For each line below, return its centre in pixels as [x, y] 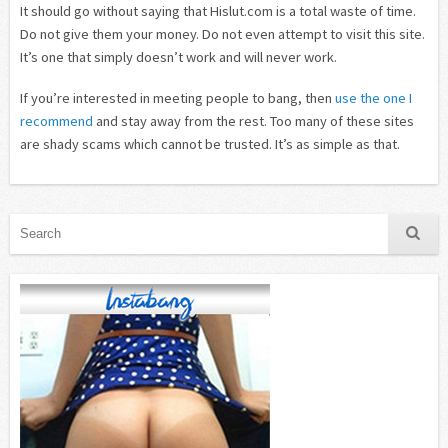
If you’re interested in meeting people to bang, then [177, 97]
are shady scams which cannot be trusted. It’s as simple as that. [210, 143]
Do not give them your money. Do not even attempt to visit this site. [222, 33]
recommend [56, 120]
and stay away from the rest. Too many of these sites [253, 120]
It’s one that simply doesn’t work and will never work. [178, 56]
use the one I [373, 97]
